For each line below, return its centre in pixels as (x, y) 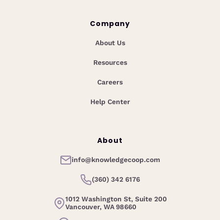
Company (110, 23)
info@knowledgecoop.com (116, 160)
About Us (110, 43)
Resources (110, 62)
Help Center (110, 102)
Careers (110, 82)
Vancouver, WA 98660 (101, 207)
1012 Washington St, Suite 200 (116, 199)
